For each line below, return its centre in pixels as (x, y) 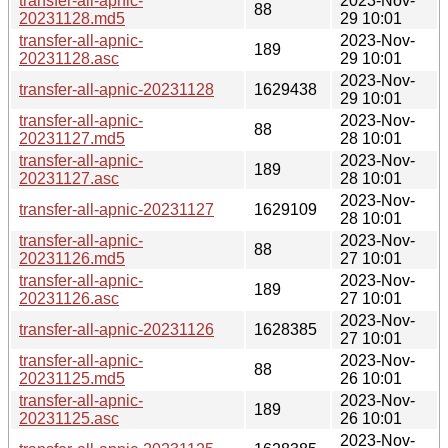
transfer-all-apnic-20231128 (116, 89)
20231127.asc (69, 178)
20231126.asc (69, 298)
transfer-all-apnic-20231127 (116, 209)
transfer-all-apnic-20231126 (116, 329)
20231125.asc (69, 418)
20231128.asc (69, 58)
